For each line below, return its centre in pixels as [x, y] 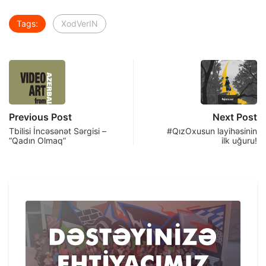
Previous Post [40, 117]
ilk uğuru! [239, 141]
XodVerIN [80, 24]
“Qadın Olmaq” [37, 141]
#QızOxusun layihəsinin [212, 131]
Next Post [235, 117]
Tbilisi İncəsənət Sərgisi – [58, 131]
